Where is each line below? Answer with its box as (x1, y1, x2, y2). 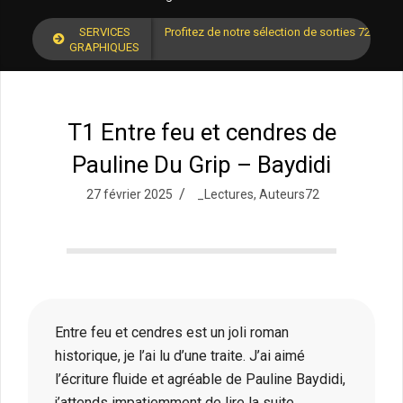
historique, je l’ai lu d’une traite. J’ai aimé (55, 347, 305, 365)
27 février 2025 (86, 187, 173, 202)
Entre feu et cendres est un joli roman (55, 324, 289, 342)
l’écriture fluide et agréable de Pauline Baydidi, (55, 371, 345, 389)
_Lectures (197, 187, 254, 202)
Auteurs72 (259, 187, 319, 202)
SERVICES (78, 24, 130, 39)
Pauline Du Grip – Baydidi (72, 151, 331, 179)
